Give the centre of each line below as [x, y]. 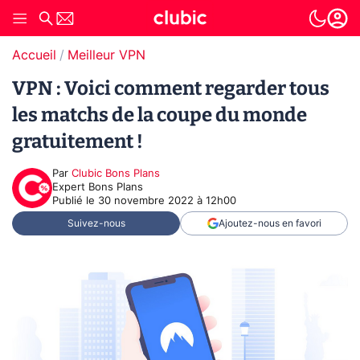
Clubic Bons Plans [116, 174]
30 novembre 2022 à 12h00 [167, 201]
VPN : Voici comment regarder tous [171, 88]
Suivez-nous [96, 223]
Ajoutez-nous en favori [270, 223]
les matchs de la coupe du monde [160, 115]
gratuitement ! [78, 141]
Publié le [75, 201]
